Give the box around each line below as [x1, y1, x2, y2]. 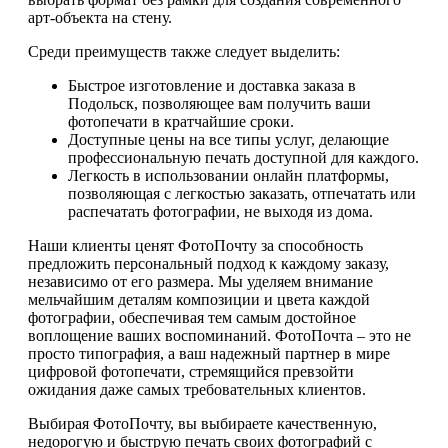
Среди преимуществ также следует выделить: [28, 43, 340, 61]
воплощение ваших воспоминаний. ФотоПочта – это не [28, 327, 411, 345]
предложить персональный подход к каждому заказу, [28, 255, 389, 273]
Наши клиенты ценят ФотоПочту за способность [28, 237, 363, 255]
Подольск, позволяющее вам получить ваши [68, 95, 371, 113]
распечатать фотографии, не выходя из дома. [68, 203, 373, 221]
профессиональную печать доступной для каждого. [68, 149, 419, 167]
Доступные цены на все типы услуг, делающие [68, 131, 389, 149]
